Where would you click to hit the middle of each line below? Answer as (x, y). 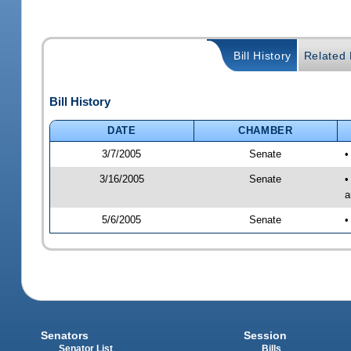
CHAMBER (266, 130)
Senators (65, 336)
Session (265, 336)
